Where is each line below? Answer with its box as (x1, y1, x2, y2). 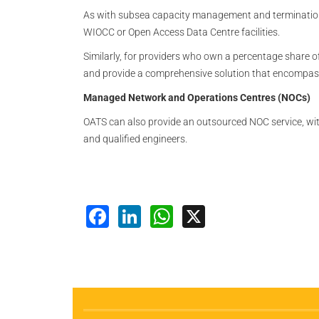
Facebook (109, 200, 215, 229)
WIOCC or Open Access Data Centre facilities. (83, 26, 280, 38)
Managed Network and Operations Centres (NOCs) (83, 92, 310, 103)
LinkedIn (141, 200, 231, 229)
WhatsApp (173, 200, 282, 229)
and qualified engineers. (83, 133, 187, 145)
